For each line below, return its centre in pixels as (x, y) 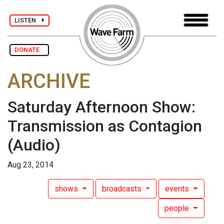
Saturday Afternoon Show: (101, 107)
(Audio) (34, 145)
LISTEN (28, 20)
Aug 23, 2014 (30, 165)
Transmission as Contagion (105, 126)
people (178, 208)
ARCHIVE (49, 81)
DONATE (29, 50)
